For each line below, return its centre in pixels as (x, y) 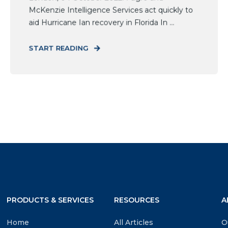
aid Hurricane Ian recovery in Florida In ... (102, 23)
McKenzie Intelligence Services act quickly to (111, 10)
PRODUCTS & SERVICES (50, 200)
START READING (59, 48)
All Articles (133, 222)
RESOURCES (136, 200)
